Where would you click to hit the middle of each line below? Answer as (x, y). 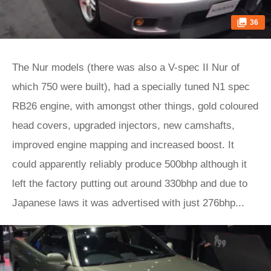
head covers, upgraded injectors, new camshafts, (123, 126)
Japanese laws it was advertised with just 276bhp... (128, 203)
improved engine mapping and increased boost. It (123, 145)
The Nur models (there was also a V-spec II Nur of (126, 67)
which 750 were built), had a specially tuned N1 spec (131, 87)
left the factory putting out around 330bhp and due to (130, 184)
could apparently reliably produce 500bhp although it (129, 164)
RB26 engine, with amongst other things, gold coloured (135, 106)
